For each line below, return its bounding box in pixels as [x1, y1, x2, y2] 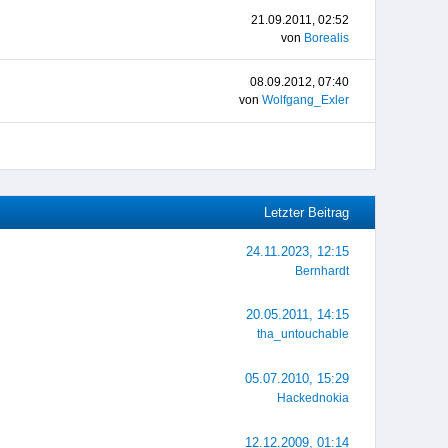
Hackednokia [277, 391, 350, 404]
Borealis [304, 31, 350, 44]
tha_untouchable [257, 328, 350, 341]
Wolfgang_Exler [262, 94, 350, 107]
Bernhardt [295, 264, 350, 277]
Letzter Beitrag [264, 204, 350, 220]
